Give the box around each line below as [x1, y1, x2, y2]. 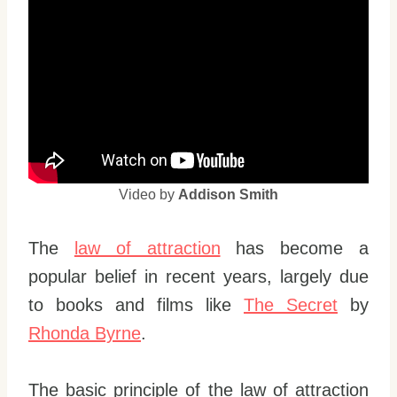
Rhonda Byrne [28, 323, 141, 343]
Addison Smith [178, 187, 278, 202]
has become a [220, 238, 370, 258]
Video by [119, 187, 178, 202]
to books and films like [28, 295, 244, 315]
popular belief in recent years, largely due [28, 267, 369, 286]
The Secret [244, 295, 338, 315]
